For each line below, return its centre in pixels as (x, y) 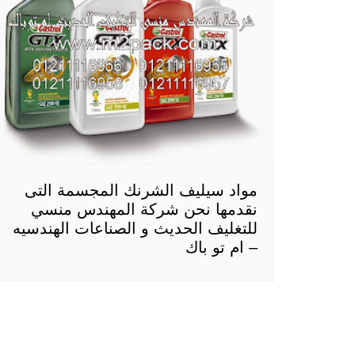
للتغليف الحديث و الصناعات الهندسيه (135, 229)
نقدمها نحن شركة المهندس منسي (144, 210)
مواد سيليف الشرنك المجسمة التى (141, 191)
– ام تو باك (221, 248)
